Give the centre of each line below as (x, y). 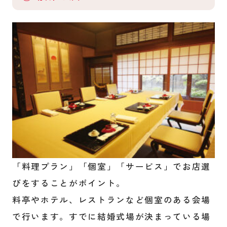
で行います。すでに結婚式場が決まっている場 (111, 217)
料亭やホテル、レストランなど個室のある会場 (111, 200)
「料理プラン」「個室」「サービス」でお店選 (111, 166)
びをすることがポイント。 (69, 183)
